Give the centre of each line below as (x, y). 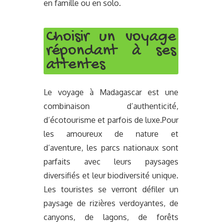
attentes (76, 65)
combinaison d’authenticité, (111, 106)
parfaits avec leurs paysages (111, 161)
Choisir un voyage (111, 37)
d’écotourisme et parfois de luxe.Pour (111, 120)
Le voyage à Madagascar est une (111, 92)
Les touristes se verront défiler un (111, 189)
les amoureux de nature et (111, 134)
